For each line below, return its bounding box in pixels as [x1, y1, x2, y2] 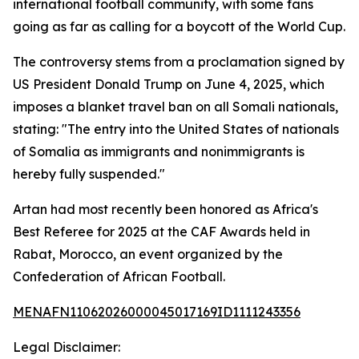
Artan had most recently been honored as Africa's [13, 201, 318, 217]
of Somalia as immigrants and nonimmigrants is [13, 143, 305, 159]
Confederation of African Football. [13, 268, 225, 284]
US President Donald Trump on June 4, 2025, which [13, 76, 325, 92]
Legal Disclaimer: [13, 339, 120, 355]
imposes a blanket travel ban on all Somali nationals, [13, 99, 338, 115]
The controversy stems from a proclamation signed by [13, 54, 345, 70]
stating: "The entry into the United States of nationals [13, 121, 339, 137]
